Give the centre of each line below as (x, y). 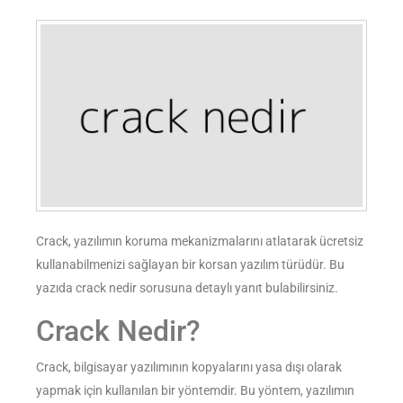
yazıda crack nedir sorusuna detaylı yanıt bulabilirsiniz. (187, 288)
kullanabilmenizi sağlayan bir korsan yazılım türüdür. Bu (190, 265)
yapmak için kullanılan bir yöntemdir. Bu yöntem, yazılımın (195, 391)
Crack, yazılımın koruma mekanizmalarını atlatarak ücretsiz (200, 242)
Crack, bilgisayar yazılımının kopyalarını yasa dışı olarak (189, 367)
